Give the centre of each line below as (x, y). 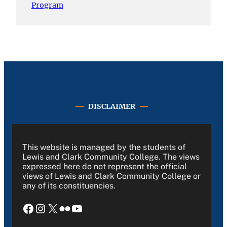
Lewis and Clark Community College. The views (111, 157)
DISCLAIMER (111, 106)
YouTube (74, 208)
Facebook (25, 208)
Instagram (39, 208)
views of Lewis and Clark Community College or (111, 176)
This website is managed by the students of (104, 147)
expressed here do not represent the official (105, 166)
